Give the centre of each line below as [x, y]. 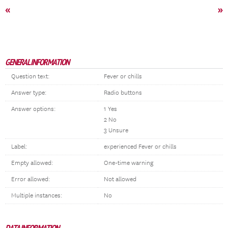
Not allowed [120, 179]
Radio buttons [123, 93]
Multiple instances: [37, 196]
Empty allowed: [32, 163]
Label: [19, 147]
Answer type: [29, 93]
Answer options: [33, 109]
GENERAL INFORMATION [37, 62]
